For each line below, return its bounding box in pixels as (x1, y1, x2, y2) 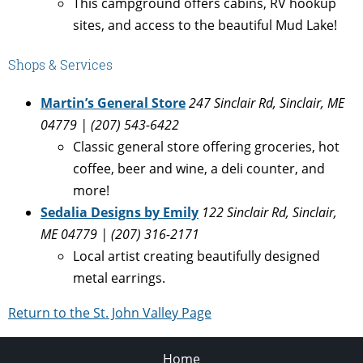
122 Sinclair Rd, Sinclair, (202, 203, 337, 222)
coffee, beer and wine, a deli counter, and (73, 160, 325, 178)
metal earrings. (73, 269, 165, 288)
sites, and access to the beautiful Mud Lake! (73, 15, 337, 34)
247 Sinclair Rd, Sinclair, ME (189, 94, 344, 113)
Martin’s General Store (41, 94, 186, 113)
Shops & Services (8, 55, 113, 73)
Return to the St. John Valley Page (8, 304, 211, 322)
